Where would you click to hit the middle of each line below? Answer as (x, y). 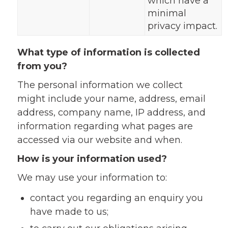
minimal (167, 13)
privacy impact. (182, 26)
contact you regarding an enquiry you (116, 198)
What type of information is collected (108, 52)
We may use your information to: (92, 178)
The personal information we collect (100, 85)
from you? (42, 66)
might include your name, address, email (111, 99)
